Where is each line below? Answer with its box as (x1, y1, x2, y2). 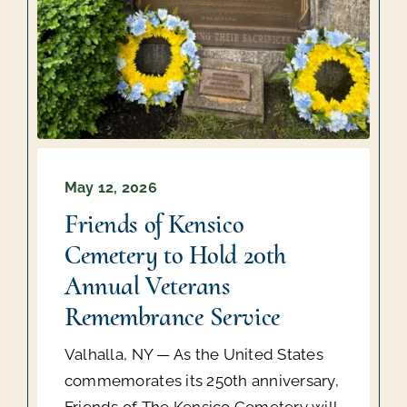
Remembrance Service (64, 301, 281, 333)
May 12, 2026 (64, 179, 157, 197)
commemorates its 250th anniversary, (64, 372, 339, 391)
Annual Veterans (64, 270, 231, 303)
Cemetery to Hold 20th (64, 239, 286, 272)
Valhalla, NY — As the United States (64, 345, 323, 364)
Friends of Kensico (64, 208, 244, 241)
